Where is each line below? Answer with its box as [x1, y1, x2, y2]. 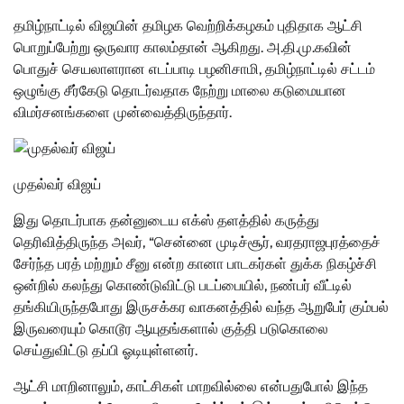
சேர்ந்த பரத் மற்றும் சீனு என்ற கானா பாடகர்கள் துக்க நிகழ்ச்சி [14, 255, 377, 273]
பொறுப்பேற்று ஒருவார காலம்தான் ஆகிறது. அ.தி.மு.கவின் [14, 39, 352, 57]
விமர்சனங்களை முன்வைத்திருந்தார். [14, 104, 232, 122]
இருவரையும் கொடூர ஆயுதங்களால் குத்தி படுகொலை [14, 320, 328, 338]
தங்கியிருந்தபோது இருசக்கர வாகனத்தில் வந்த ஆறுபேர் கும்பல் [14, 298, 389, 317]
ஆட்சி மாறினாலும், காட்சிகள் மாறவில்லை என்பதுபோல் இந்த [14, 378, 368, 396]
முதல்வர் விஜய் [14, 176, 101, 194]
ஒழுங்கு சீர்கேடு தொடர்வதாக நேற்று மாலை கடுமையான [14, 82, 346, 100]
